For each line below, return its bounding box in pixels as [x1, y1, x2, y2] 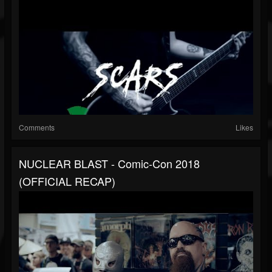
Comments [19, 122, 55, 133]
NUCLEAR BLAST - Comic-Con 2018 [19, 155, 200, 172]
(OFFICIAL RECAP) [19, 173, 115, 189]
